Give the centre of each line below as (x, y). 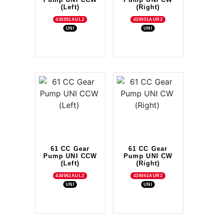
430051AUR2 (148, 19)
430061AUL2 (70, 175)
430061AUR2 (148, 175)
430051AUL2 (70, 19)
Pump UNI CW (148, 156)
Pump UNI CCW (70, 156)
